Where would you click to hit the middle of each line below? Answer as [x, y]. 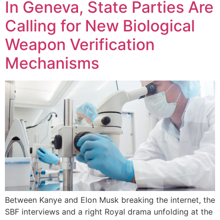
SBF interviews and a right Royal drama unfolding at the [109, 211]
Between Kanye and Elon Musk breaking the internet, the [110, 200]
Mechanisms [52, 63]
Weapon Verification [80, 44]
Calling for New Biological [100, 26]
